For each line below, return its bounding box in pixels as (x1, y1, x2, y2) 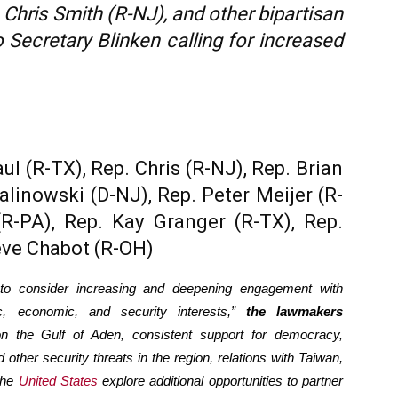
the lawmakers (245, 304, 344, 320)
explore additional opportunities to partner (97, 373, 344, 389)
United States (18, 373, 98, 389)
